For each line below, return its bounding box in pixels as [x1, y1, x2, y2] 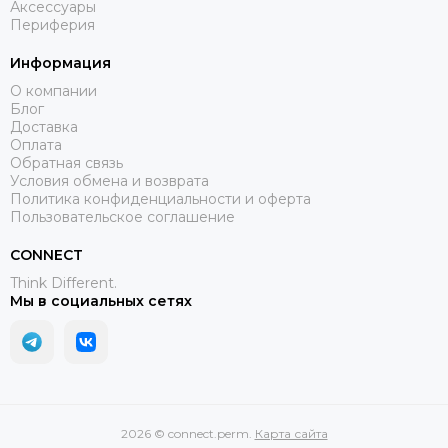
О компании [10, 82, 97, 100]
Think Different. [10, 274, 117, 292]
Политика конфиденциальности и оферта [10, 190, 311, 208]
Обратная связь [10, 154, 123, 172]
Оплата [10, 136, 62, 154]
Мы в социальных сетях [10, 292, 192, 310]
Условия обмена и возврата [10, 172, 209, 190]
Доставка [10, 118, 78, 136]
